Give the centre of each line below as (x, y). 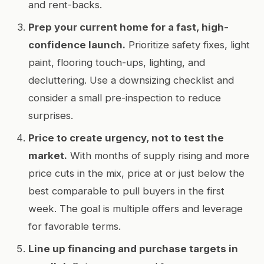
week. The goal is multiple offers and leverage (136, 208)
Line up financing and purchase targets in (133, 248)
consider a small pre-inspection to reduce (125, 98)
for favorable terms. (75, 226)
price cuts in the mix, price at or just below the (136, 173)
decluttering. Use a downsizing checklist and (131, 80)
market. (48, 155)
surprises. (51, 115)
